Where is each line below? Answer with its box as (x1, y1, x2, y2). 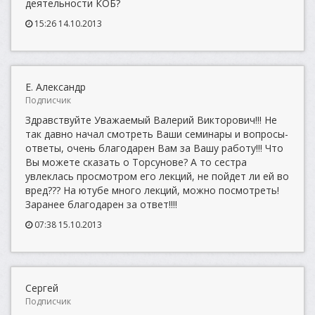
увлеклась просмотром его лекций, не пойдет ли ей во (25, 169, 289, 183)
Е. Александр (25, 80, 86, 94)
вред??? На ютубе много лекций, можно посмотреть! (25, 184, 279, 197)
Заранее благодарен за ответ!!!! (25, 198, 177, 211)
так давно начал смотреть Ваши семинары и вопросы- (25, 127, 288, 141)
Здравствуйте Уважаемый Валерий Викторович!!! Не (25, 113, 277, 127)
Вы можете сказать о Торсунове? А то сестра (25, 155, 247, 169)
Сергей (25, 281, 58, 295)
